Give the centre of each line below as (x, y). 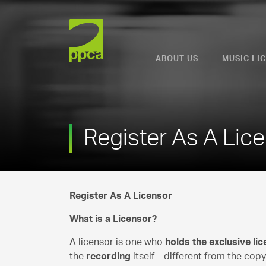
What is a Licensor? (113, 219)
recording (110, 256)
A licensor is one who (117, 242)
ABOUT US (177, 59)
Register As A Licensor (121, 196)
